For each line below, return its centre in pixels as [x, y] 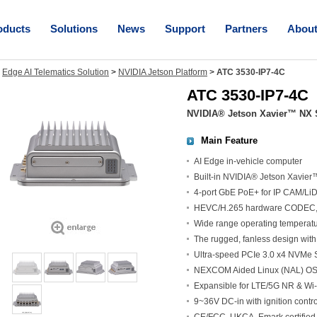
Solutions [74, 29]
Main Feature [229, 140]
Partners [246, 29]
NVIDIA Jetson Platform [163, 72]
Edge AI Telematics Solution [56, 72]
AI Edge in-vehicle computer [248, 161]
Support [185, 29]
